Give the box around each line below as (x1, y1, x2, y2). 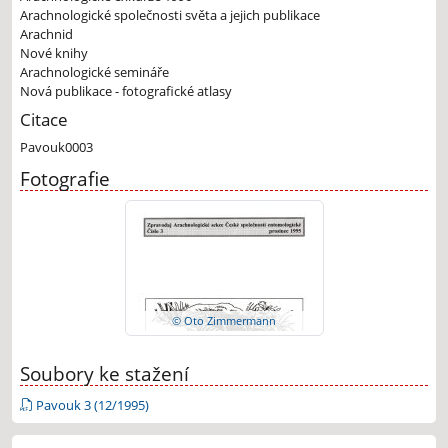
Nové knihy (20, 44, 88, 63)
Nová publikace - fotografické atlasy (20, 82, 232, 101)
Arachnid (20, 25, 73, 44)
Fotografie (20, 164, 110, 192)
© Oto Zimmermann (172, 313, 276, 329)
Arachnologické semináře (20, 63, 169, 82)
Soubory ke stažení (20, 359, 189, 387)
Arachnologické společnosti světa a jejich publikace (20, 6, 320, 25)
